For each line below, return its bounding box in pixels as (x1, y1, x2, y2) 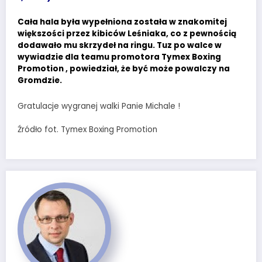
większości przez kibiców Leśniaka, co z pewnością (18, 28, 236, 40)
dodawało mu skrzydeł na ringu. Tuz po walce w (18, 40, 222, 51)
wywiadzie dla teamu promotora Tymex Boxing (18, 51, 221, 63)
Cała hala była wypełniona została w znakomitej (18, 16, 227, 28)
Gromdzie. (18, 75, 62, 87)
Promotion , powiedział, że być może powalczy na (18, 63, 230, 75)
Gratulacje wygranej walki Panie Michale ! (18, 100, 180, 112)
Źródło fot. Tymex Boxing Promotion (18, 124, 157, 136)
